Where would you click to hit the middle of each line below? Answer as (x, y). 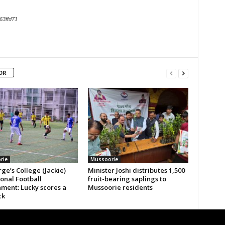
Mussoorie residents (120, 187)
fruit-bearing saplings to (127, 179)
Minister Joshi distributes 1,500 (136, 170)
